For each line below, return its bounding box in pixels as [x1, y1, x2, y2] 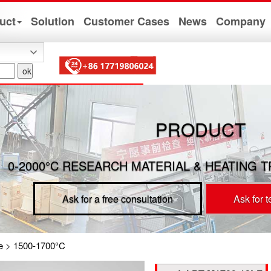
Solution [31, 13, 75, 29]
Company [216, 13, 266, 29]
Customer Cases [83, 13, 170, 29]
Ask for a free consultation [62, 192, 173, 206]
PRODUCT [155, 116, 246, 143]
